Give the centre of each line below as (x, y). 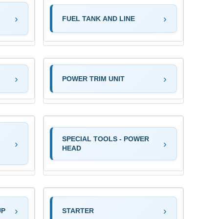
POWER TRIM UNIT (93, 78)
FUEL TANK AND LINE (99, 18)
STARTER (78, 210)
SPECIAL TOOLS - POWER (106, 139)
